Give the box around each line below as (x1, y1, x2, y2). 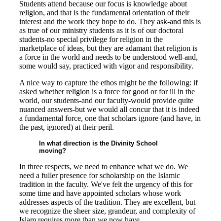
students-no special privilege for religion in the (19, 35, 163, 43)
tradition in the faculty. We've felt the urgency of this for (19, 180, 192, 188)
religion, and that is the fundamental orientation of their (19, 8, 189, 17)
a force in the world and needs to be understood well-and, (19, 53, 198, 61)
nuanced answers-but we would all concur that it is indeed (19, 105, 199, 113)
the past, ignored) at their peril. (19, 123, 114, 131)
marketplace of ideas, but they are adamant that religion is (19, 44, 197, 52)
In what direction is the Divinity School (39, 140, 158, 147)
